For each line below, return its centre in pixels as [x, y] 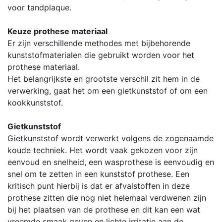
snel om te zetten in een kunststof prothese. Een [98, 174]
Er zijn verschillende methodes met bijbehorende [99, 43]
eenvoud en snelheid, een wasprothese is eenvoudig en [111, 162]
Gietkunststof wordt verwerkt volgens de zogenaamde [111, 139]
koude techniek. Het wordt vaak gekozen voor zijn [103, 150]
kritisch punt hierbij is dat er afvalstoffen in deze [99, 186]
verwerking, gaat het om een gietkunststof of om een [108, 91]
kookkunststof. [35, 103]
